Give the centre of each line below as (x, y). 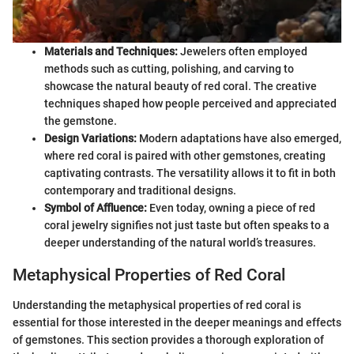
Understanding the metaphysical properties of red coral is (157, 305)
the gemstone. (81, 121)
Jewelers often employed (243, 51)
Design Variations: (90, 138)
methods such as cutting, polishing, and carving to (169, 68)
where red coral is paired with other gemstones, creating (185, 155)
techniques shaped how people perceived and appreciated (190, 103)
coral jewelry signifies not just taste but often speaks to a (187, 225)
